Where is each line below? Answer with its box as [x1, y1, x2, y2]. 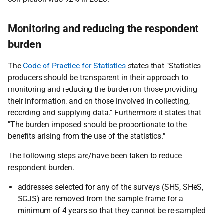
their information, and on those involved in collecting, [8, 96, 190, 106]
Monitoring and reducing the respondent [8, 22, 198, 35]
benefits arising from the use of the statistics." [8, 131, 165, 141]
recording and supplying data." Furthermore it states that [8, 108, 201, 117]
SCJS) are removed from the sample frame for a [18, 194, 183, 203]
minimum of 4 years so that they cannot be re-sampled [18, 206, 206, 215]
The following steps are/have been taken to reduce [8, 151, 182, 160]
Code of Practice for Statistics [23, 61, 126, 70]
